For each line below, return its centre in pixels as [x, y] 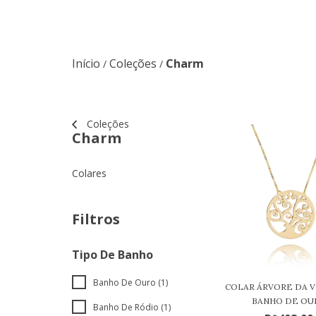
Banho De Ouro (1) [130, 283]
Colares [89, 174]
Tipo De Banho [113, 255]
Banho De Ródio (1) [132, 308]
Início [86, 64]
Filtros [96, 219]
